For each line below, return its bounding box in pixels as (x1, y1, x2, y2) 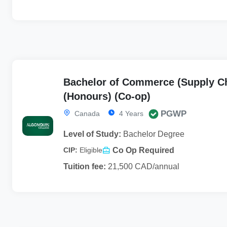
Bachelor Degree (121, 129, 185, 138)
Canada (72, 109, 100, 118)
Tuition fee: (63, 162, 106, 171)
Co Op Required (112, 145, 175, 155)
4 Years (117, 109, 144, 118)
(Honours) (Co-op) (63, 90, 151, 102)
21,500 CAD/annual (106, 162, 180, 171)
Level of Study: (63, 129, 122, 138)
